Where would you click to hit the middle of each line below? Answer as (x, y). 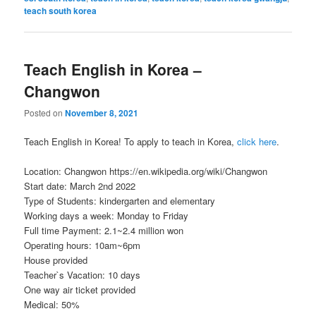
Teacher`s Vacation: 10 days (83, 275)
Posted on (45, 112)
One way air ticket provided (80, 290)
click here (257, 141)
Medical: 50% (52, 305)
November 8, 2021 (102, 113)
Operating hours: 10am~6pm (83, 245)
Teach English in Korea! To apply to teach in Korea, (131, 141)
